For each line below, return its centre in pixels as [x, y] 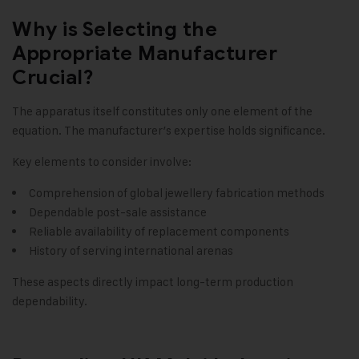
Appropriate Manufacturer [145, 54]
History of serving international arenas [131, 251]
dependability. [50, 301]
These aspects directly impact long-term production [153, 282]
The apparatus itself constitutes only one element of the [162, 111]
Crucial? [53, 78]
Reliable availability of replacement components [159, 232]
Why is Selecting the [115, 30]
